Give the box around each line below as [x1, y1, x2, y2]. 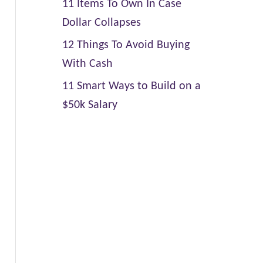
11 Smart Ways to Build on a [62, 80, 201, 92]
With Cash [62, 58, 113, 70]
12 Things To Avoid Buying [62, 39, 190, 51]
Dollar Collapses [62, 17, 141, 29]
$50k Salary [62, 99, 117, 111]
